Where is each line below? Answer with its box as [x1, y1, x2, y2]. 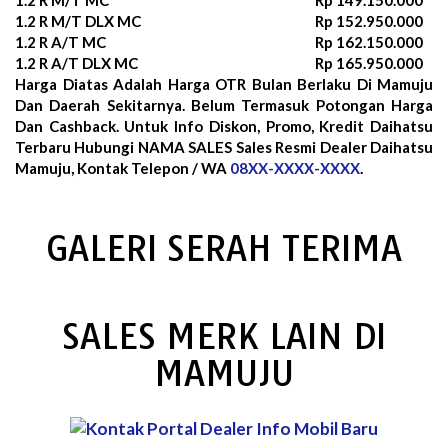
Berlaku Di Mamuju [297, 74, 433, 93]
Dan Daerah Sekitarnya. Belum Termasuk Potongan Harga [15, 95, 433, 114]
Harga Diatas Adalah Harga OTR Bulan [15, 74, 297, 93]
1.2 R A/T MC [15, 32, 106, 51]
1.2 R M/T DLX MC [15, 11, 141, 30]
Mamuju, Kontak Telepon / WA [15, 158, 230, 177]
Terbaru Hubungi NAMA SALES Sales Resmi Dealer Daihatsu [15, 137, 433, 156]
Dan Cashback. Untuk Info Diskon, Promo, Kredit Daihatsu [15, 116, 433, 135]
